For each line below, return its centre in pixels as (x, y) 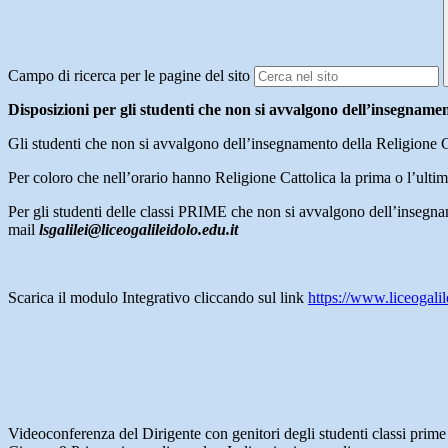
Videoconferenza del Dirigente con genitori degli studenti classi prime (227, 434)
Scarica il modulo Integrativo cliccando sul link (158, 298)
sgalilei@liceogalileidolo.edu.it (140, 230)
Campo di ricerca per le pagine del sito (129, 76)
